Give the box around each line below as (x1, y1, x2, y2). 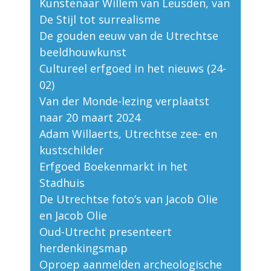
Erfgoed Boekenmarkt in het (39, 159, 188, 174)
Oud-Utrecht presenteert (39, 224, 172, 240)
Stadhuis (39, 175, 85, 191)
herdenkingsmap (39, 241, 128, 256)
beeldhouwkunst (39, 45, 126, 60)
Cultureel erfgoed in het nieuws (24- (39, 61, 226, 76)
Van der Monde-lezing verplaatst (39, 94, 209, 109)
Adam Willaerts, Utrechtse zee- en (39, 126, 217, 142)
